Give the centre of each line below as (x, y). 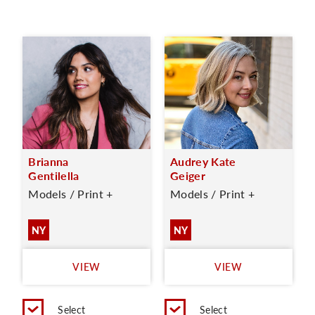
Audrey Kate (203, 161)
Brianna (49, 161)
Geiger (188, 175)
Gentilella (54, 175)
